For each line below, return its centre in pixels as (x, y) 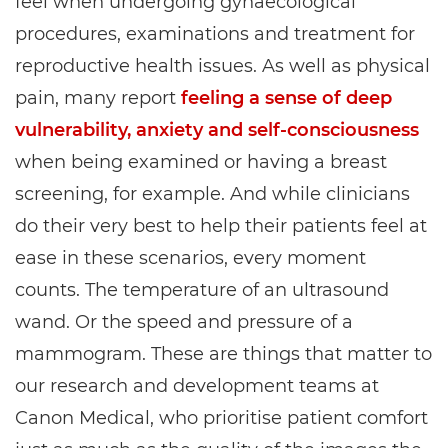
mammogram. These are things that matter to (223, 354)
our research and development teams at (197, 386)
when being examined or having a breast (201, 162)
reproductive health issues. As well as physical (222, 66)
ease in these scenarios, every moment (190, 258)
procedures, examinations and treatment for (215, 34)
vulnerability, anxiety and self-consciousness (217, 130)
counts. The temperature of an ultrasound (202, 290)
